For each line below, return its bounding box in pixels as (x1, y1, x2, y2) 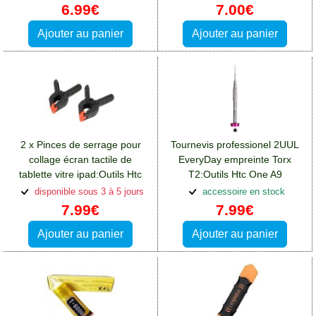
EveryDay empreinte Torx (178, 153, 291, 165)
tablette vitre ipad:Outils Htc (19, 168, 142, 180)
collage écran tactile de (29, 153, 132, 165)
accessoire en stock (199, 186, 285, 197)
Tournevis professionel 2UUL (171, 138, 299, 150)
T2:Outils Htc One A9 (188, 168, 282, 180)
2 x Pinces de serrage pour (20, 138, 141, 150)
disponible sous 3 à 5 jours (31, 186, 144, 197)
